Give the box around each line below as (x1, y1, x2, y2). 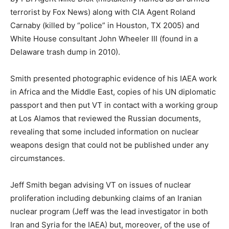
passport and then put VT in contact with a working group (10, 100, 218, 110)
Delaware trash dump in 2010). (10, 47, 120, 57)
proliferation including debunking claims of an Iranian (10, 193, 202, 203)
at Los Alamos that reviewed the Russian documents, (10, 113, 201, 123)
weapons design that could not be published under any (10, 140, 209, 150)
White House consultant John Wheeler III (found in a (10, 33, 198, 43)
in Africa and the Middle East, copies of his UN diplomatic (10, 86, 216, 97)
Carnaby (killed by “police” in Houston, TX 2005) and (10, 20, 199, 30)
